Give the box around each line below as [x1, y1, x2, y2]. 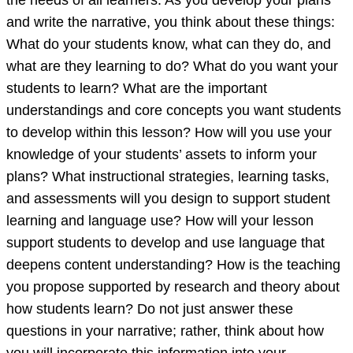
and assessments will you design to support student [6, 191, 330, 207]
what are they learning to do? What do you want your [6, 58, 338, 75]
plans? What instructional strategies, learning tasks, [6, 169, 329, 185]
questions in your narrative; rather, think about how [6, 323, 324, 340]
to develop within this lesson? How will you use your [6, 124, 332, 141]
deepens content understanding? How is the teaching [6, 257, 340, 273]
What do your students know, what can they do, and [6, 36, 331, 53]
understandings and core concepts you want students [6, 102, 341, 119]
